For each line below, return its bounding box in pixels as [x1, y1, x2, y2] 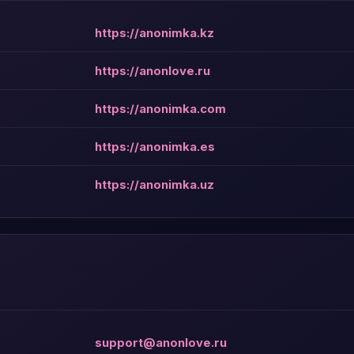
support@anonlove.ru [94, 335, 227, 350]
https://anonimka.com [94, 101, 226, 116]
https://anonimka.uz [94, 177, 214, 192]
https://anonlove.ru [94, 63, 210, 78]
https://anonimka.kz [94, 25, 214, 40]
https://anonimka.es [94, 139, 215, 154]
